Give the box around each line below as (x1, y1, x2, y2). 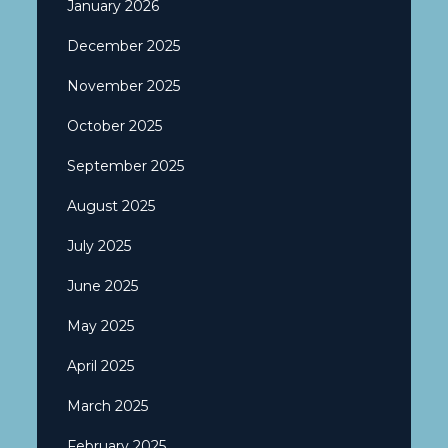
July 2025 (67, 236, 132, 255)
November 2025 (67, 76, 181, 95)
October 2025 (67, 116, 163, 135)
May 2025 (67, 316, 135, 335)
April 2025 (67, 356, 135, 375)
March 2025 (67, 396, 149, 415)
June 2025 (67, 276, 139, 295)
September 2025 (67, 156, 185, 175)
